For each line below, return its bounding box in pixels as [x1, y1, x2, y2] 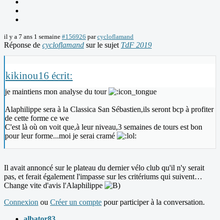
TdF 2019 [121, 41, 152, 50]
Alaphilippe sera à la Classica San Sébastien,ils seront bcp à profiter [5, 105, 214, 114]
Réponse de [4, 41, 42, 50]
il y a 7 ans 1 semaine [4, 33, 60, 41]
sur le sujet [84, 41, 121, 50]
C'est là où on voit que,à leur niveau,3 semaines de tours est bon [5, 123, 202, 132]
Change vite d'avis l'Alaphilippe [4, 181, 105, 190]
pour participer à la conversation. [102, 198, 205, 207]
